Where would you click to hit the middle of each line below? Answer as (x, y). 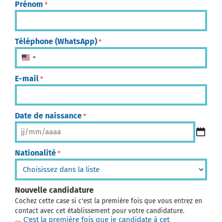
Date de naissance (48, 115)
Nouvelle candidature (54, 190)
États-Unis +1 (51, 59)
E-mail (27, 78)
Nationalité (35, 153)
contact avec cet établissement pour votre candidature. (100, 211)
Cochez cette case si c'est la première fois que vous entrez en (109, 201)
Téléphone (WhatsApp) (56, 41)
